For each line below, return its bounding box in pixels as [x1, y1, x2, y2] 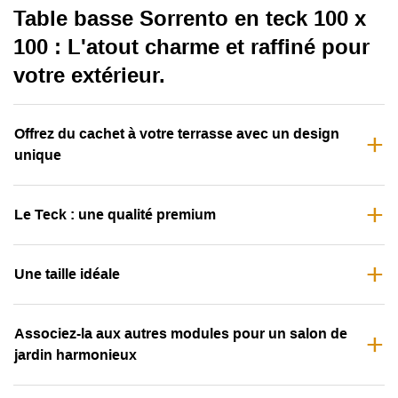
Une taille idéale [14, 267, 120, 283]
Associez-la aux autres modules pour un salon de [14, 326, 347, 342]
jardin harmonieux [14, 347, 137, 363]
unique [14, 147, 61, 163]
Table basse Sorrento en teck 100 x [13, 6, 366, 31]
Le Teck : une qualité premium [14, 207, 216, 223]
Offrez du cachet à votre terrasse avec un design [14, 126, 339, 142]
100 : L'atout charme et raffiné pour [13, 35, 370, 60]
